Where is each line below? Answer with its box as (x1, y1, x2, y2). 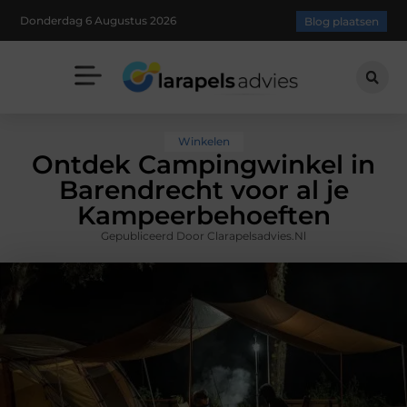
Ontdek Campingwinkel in (32, 149, 375, 181)
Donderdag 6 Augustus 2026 (20, 13, 177, 27)
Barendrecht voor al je (58, 174, 349, 206)
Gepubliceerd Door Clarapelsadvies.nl (101, 229, 306, 243)
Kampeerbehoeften (76, 200, 331, 232)
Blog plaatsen (303, 15, 379, 29)
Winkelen (177, 134, 230, 149)
